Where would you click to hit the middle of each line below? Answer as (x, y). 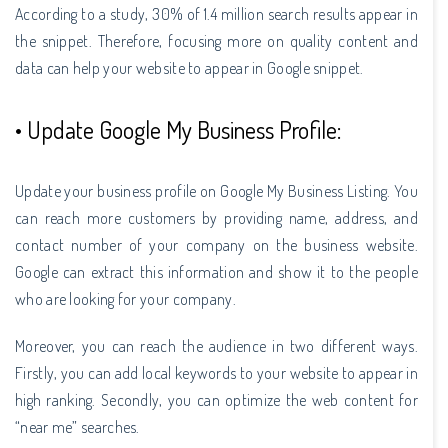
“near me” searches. (77, 426)
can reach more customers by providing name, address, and (216, 217)
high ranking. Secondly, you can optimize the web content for (216, 399)
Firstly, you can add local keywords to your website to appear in (216, 372)
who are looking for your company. (125, 298)
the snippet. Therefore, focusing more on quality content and (216, 40)
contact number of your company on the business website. (216, 244)
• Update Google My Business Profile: (178, 129)
